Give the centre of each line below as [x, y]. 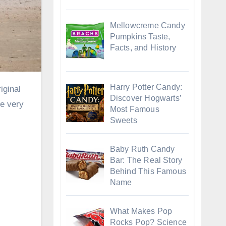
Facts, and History [143, 47]
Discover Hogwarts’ [146, 98]
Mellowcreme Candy [147, 25]
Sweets [123, 121]
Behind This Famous [148, 172]
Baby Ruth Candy [142, 149]
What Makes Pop [141, 211]
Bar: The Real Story [146, 160]
